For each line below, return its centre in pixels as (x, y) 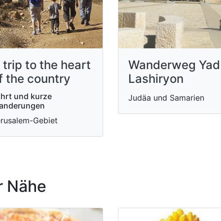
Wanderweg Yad (174, 65)
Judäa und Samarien (166, 98)
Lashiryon (156, 79)
